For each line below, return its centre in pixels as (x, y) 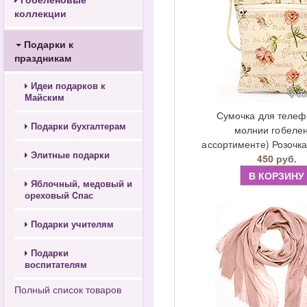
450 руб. (277, 158)
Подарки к (47, 44)
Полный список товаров (68, 289)
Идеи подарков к (67, 86)
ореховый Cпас (59, 195)
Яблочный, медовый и (80, 184)
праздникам (43, 58)
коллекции (40, 13)
